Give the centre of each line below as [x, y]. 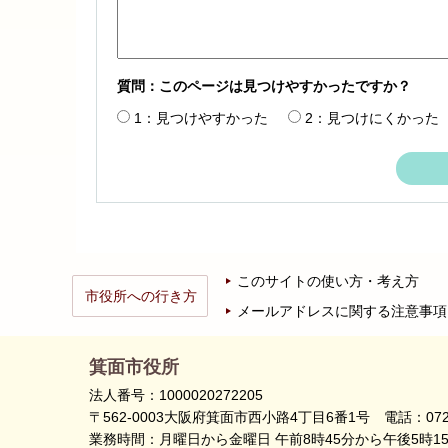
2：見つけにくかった [372, 117]
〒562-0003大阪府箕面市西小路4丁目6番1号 [236, 416]
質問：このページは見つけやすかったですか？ [264, 85]
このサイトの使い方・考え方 [328, 280]
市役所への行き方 [141, 295]
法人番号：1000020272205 [176, 394]
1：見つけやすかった [201, 117]
